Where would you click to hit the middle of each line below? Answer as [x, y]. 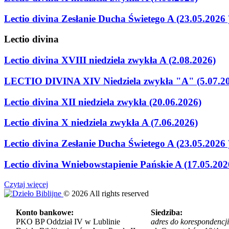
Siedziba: [167, 212]
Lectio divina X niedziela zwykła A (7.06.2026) [101, 123]
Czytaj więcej [26, 184]
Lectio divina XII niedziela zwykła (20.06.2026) [103, 102]
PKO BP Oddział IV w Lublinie [68, 221]
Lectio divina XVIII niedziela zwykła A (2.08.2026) [110, 60]
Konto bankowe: [45, 212]
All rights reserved [119, 193]
